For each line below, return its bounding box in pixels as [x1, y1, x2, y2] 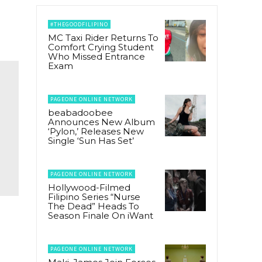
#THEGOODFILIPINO [50, 20, 108, 29]
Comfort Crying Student [48, 42, 154, 53]
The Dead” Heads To [48, 201, 139, 212]
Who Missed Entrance [48, 51, 145, 63]
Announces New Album [48, 116, 155, 128]
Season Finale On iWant [48, 210, 153, 222]
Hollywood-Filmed [48, 182, 130, 194]
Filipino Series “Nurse [48, 191, 140, 203]
